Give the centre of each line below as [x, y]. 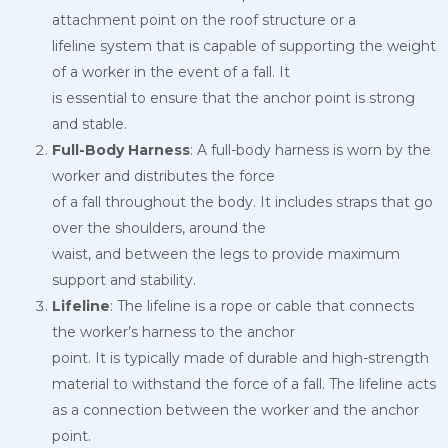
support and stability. [124, 280]
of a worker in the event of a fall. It [171, 72]
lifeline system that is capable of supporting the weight [244, 46]
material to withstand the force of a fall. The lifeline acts [244, 384]
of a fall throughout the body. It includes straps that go [242, 202]
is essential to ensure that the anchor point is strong [233, 98]
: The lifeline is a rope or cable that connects [262, 306]
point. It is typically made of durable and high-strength [240, 358]
